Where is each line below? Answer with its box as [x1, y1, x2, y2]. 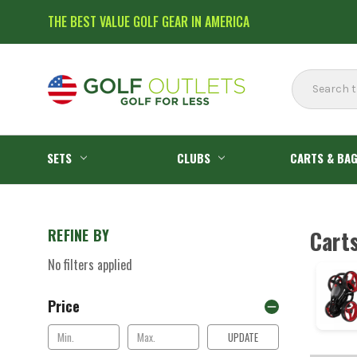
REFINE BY [48, 225, 110, 245]
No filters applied [48, 254, 132, 274]
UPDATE [228, 328, 259, 345]
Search [292, 70, 328, 84]
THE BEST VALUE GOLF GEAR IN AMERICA [48, 12, 249, 31]
